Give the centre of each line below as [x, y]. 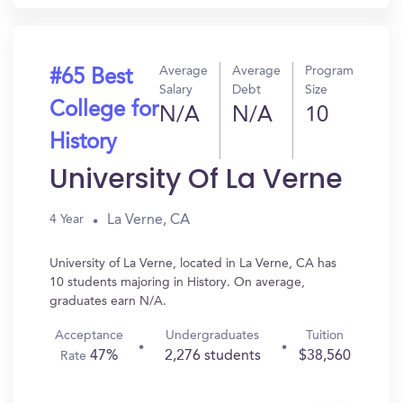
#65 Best [91, 78]
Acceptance [90, 336]
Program [329, 71]
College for [104, 111]
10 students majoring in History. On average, [177, 282]
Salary [176, 90]
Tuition [324, 336]
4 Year [67, 219]
